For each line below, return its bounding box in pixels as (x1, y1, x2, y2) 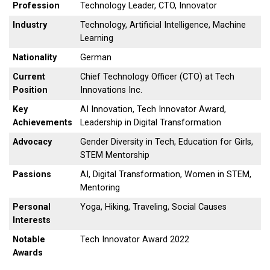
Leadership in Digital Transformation (80, 117, 222, 128)
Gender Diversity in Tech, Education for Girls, (80, 136, 254, 147)
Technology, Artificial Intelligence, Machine (80, 19, 246, 30)
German (80, 52, 112, 63)
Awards (13, 247, 43, 258)
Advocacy (13, 136, 52, 147)
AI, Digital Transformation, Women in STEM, (80, 169, 252, 180)
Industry (13, 19, 48, 30)
